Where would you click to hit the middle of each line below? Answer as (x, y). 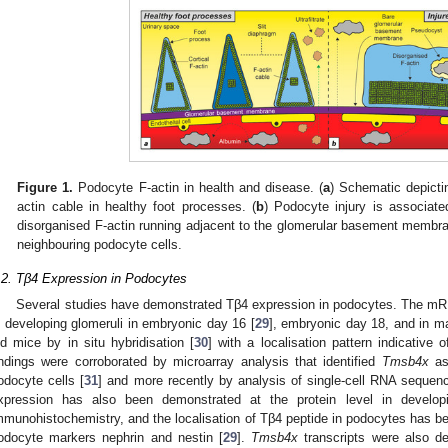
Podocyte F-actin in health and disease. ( (198, 187)
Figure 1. (45, 187)
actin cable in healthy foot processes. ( (136, 206)
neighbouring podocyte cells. (100, 244)
